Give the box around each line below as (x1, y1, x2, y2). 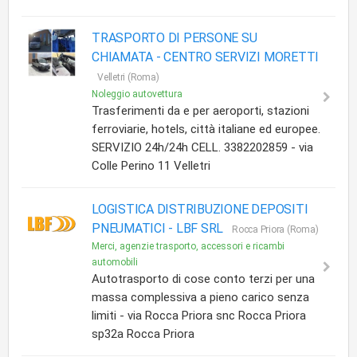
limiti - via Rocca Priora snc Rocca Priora (92, 308, 306, 323)
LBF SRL (175, 221, 224, 236)
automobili (92, 257, 138, 268)
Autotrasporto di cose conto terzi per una (92, 272, 315, 286)
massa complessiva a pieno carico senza (92, 290, 309, 304)
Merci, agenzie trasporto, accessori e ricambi (92, 241, 284, 252)
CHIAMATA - (92, 49, 164, 65)
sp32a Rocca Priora (92, 327, 194, 341)
